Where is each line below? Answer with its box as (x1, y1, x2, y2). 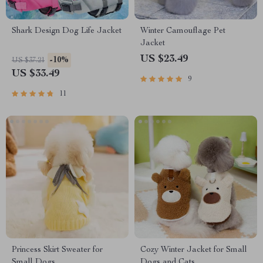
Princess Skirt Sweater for (12, 246, 103, 254)
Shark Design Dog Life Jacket (12, 27, 122, 35)
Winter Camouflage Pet (140, 27, 225, 35)
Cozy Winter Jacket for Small (140, 246, 247, 254)
